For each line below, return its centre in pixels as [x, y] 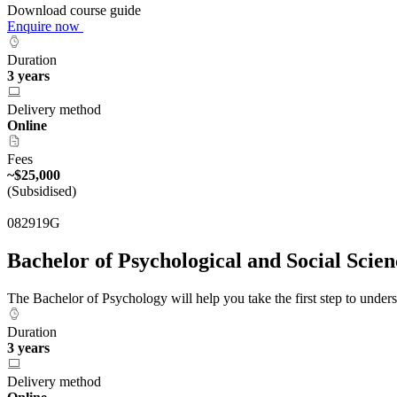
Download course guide [76, 11]
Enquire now [45, 27]
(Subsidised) [42, 191]
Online [27, 126]
